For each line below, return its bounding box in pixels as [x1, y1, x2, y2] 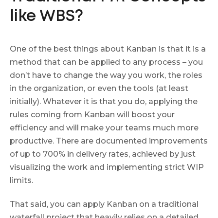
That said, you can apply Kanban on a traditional [10, 199, 199, 209]
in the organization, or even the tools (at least [10, 84, 188, 93]
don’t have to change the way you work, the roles [10, 71, 202, 80]
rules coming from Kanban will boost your [10, 110, 175, 120]
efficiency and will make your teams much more [10, 123, 199, 133]
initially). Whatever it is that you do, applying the [10, 97, 198, 107]
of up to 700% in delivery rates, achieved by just [10, 149, 196, 159]
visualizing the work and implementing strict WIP [10, 163, 204, 172]
